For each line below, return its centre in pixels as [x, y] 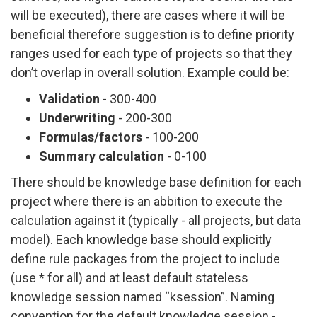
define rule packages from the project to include [145, 258]
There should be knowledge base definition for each [156, 182]
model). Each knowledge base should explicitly [141, 239]
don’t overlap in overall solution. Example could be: [150, 72]
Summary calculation [102, 156]
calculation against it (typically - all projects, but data [156, 220]
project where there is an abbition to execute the [146, 201]
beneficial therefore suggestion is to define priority [152, 34]
